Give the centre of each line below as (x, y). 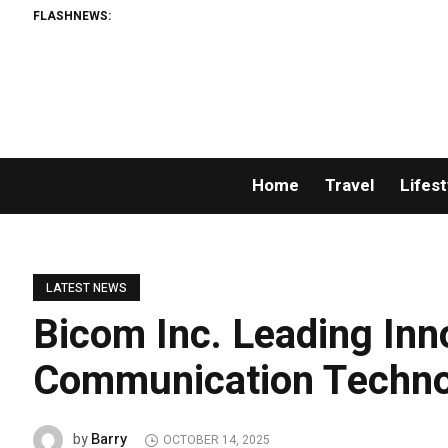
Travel (349, 186)
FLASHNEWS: (72, 15)
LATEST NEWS (87, 288)
